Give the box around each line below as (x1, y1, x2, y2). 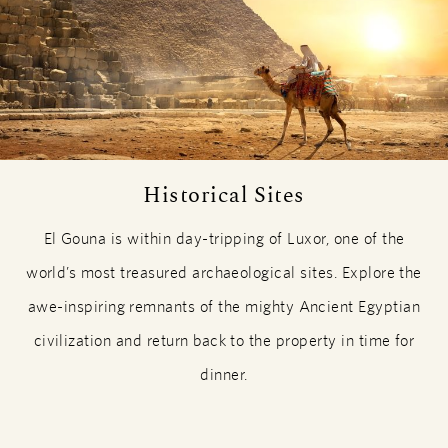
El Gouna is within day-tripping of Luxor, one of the (43, 228, 405, 248)
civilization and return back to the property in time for (33, 330, 415, 350)
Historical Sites (143, 178, 305, 212)
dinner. (200, 364, 248, 384)
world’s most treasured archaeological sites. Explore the (26, 262, 422, 282)
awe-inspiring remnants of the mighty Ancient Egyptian (27, 296, 421, 316)
